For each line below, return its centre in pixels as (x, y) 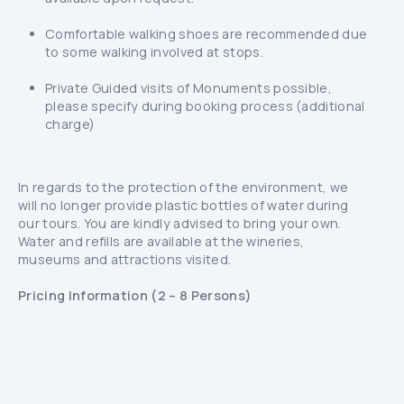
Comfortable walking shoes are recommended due (207, 34)
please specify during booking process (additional (205, 106)
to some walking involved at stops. (154, 52)
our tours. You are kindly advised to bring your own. (180, 223)
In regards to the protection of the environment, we (184, 187)
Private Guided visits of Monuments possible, (189, 88)
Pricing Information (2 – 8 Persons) (135, 295)
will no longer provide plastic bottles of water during (184, 205)
